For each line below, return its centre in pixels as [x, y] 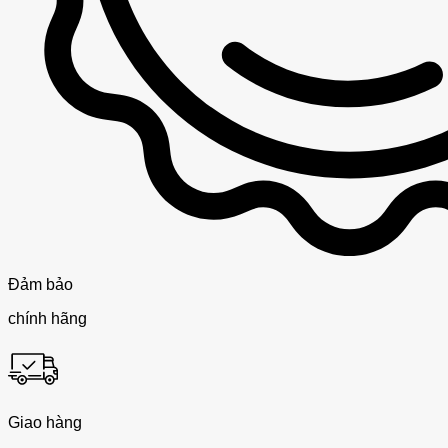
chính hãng [47, 318]
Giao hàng [45, 422]
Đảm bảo [40, 284]
